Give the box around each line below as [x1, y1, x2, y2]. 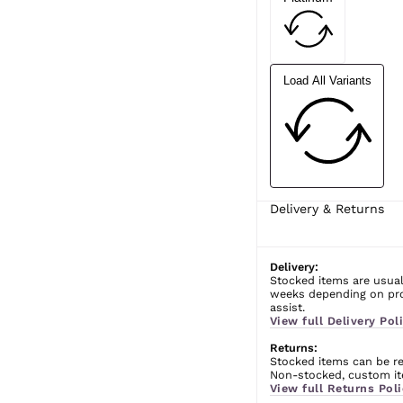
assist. [269, 300, 305, 314]
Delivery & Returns [269, 201, 384, 216]
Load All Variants [282, 73, 372, 87]
